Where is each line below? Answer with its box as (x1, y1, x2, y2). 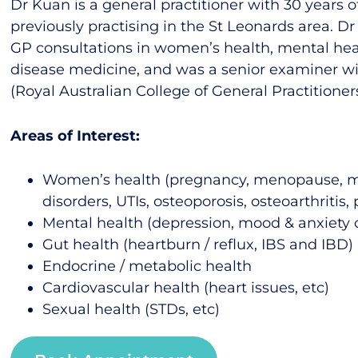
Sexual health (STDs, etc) (42, 300, 221, 319)
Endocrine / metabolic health (42, 257, 257, 276)
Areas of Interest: (10, 126, 141, 145)
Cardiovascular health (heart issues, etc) (42, 279, 330, 297)
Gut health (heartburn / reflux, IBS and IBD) (42, 236, 354, 254)
